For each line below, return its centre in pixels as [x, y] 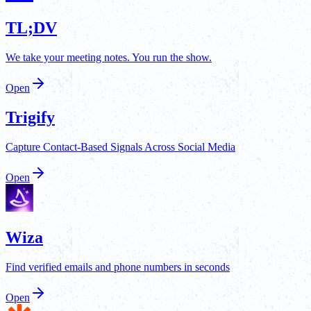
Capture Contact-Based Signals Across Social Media [120, 146]
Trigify [30, 117]
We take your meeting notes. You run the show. [109, 57]
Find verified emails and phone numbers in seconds [118, 267]
